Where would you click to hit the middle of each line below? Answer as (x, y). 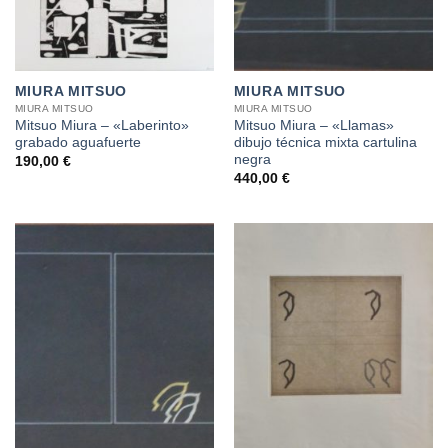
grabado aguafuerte (77, 143)
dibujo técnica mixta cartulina (325, 143)
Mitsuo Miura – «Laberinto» (101, 126)
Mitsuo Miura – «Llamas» (313, 126)
